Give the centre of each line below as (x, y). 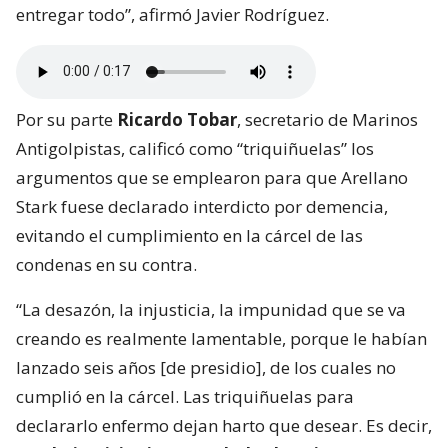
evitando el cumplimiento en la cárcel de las (189, 235)
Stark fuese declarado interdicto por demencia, (202, 206)
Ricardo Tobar (177, 119)
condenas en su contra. (106, 264)
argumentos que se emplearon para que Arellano (212, 177)
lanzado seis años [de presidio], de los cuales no (206, 367)
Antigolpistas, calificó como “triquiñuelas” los (195, 148)
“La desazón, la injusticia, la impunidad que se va (211, 309)
